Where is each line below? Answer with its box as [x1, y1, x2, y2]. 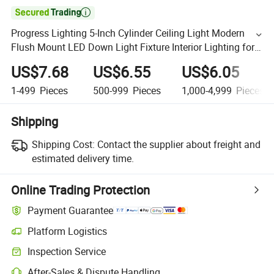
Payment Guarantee [28, 204, 114, 218]
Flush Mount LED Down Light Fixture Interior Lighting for [11, 40, 255, 54]
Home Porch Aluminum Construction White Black [11, 54, 223, 68]
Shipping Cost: [31, 137, 95, 151]
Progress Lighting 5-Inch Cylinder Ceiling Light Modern [11, 26, 245, 40]
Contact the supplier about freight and [97, 137, 261, 151]
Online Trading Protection [11, 181, 150, 198]
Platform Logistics [28, 224, 108, 238]
